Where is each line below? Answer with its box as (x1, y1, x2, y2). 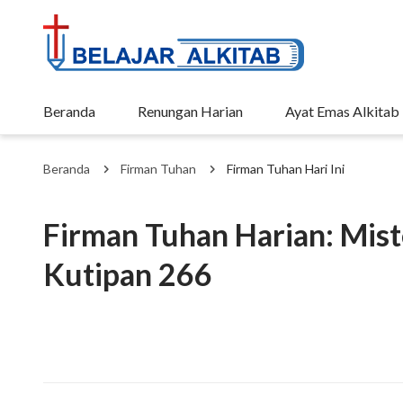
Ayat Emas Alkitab (284, 103, 399, 120)
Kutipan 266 (43, 255, 212, 292)
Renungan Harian (137, 103, 243, 120)
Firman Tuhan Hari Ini (227, 161, 345, 176)
